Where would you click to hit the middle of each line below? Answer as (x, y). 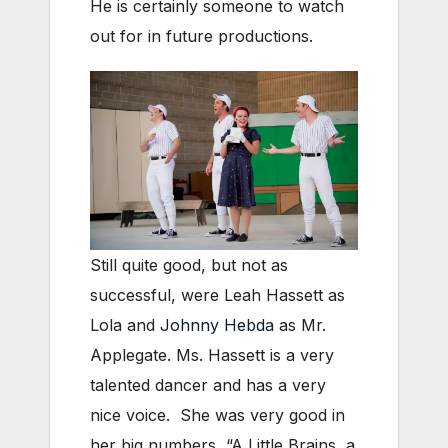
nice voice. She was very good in (217, 414)
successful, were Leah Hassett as (217, 294)
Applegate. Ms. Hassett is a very (212, 354)
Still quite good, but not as (189, 264)
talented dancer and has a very (208, 384)
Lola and (125, 324)
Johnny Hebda (217, 324)
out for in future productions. (201, 36)
